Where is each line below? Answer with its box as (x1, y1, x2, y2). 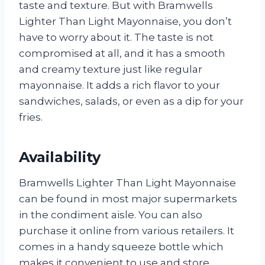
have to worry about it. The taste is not (19, 31, 214, 43)
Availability (19, 148, 101, 166)
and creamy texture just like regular (19, 63, 202, 75)
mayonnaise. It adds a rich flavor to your (19, 79, 220, 91)
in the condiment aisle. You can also (19, 208, 202, 221)
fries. (19, 111, 43, 123)
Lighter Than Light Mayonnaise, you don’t (19, 15, 232, 27)
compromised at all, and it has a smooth (19, 47, 225, 59)
